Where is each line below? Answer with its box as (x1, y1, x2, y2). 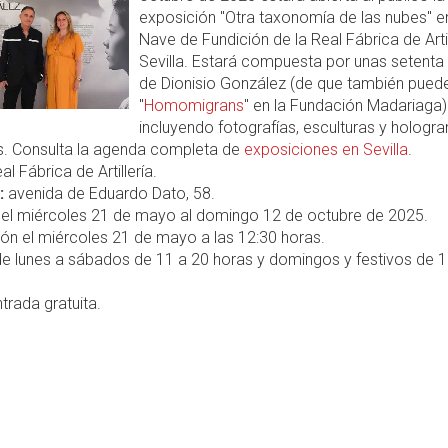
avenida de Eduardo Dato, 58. (4, 184, 215, 203)
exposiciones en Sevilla (244, 140, 408, 159)
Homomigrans (143, 96, 244, 115)
